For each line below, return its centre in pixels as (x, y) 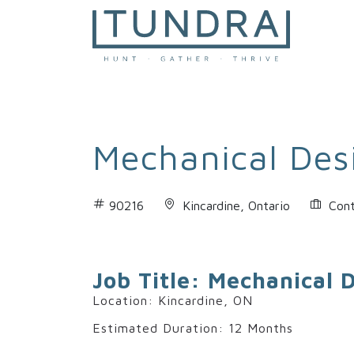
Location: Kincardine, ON (173, 301)
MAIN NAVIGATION (177, 57)
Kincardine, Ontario (236, 206)
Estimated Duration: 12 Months (193, 328)
